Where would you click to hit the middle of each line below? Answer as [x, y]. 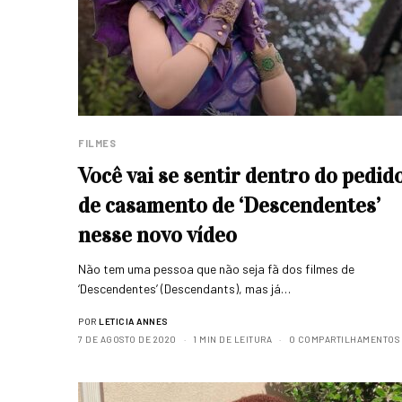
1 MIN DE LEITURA [232, 340]
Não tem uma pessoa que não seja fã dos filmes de [217, 269]
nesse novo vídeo [157, 236]
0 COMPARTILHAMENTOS [344, 340]
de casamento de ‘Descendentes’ [229, 206]
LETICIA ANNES [133, 322]
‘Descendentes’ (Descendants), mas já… [185, 289]
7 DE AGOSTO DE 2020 [127, 340]
